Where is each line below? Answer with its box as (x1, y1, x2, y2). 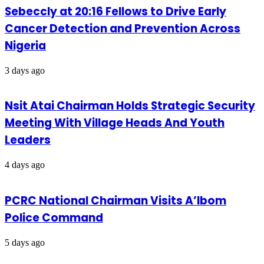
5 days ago (5, 237, 45, 247)
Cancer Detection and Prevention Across (5, 20, 240, 37)
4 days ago (5, 160, 45, 170)
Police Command (5, 209, 103, 226)
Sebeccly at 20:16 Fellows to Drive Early (5, 3, 226, 19)
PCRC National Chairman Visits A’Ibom (5, 192, 226, 209)
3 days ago (5, 65, 45, 75)
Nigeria (5, 37, 46, 54)
